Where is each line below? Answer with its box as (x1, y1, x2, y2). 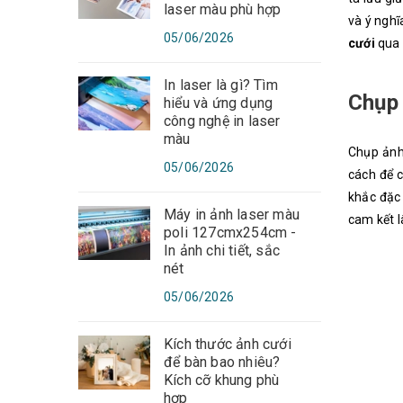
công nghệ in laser (164, 112, 281, 130)
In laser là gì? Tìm (164, 76, 278, 94)
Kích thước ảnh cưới (164, 336, 291, 353)
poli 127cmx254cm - (164, 224, 297, 241)
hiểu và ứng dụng (164, 94, 273, 112)
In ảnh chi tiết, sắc (164, 242, 280, 259)
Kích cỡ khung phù (164, 372, 280, 389)
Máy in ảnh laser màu (164, 206, 300, 223)
